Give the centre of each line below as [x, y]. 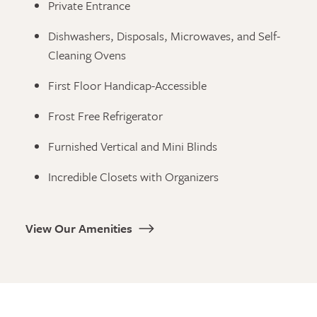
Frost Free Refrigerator [105, 116]
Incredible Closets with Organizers [133, 177]
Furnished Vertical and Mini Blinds [133, 146]
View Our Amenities [79, 228]
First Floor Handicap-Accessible [127, 85]
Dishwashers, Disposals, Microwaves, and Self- [164, 36]
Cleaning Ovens [87, 55]
